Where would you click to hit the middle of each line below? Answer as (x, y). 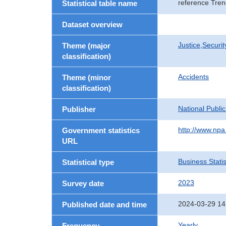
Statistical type (88, 162)
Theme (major (86, 46)
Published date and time (104, 205)
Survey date (83, 183)
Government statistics (101, 130)
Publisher (79, 109)
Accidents (193, 77)
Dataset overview (92, 24)
